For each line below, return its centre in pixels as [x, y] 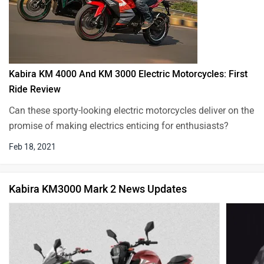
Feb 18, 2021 [32, 147]
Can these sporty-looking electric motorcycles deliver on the [131, 110]
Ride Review [35, 89]
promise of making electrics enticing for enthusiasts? [119, 126]
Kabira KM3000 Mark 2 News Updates [98, 189]
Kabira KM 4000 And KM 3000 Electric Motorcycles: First [128, 74]
